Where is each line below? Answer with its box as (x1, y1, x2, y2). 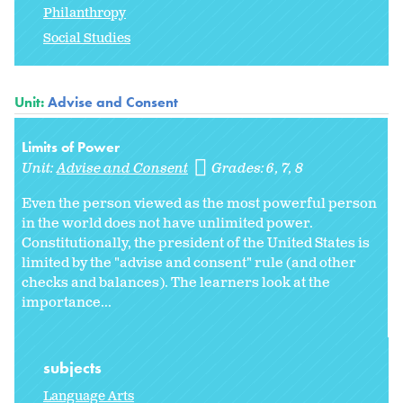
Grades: (211, 158, 268, 178)
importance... (22, 292, 112, 312)
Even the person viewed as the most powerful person (22, 193, 377, 213)
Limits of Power (22, 137, 120, 157)
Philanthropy (43, 4, 126, 22)
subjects (43, 357, 105, 379)
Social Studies (43, 29, 130, 47)
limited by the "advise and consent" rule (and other (22, 253, 356, 273)
